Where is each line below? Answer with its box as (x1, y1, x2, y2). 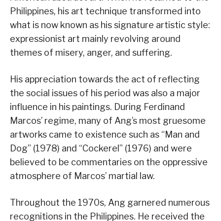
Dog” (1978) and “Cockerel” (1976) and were (10, 143, 192, 154)
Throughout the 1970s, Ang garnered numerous (10, 197, 210, 208)
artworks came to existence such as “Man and (10, 129, 200, 140)
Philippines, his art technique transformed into (10, 6, 201, 17)
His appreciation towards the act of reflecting (10, 74, 200, 85)
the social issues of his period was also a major (10, 88, 200, 99)
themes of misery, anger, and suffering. (10, 47, 172, 58)
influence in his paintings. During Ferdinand (10, 102, 185, 112)
